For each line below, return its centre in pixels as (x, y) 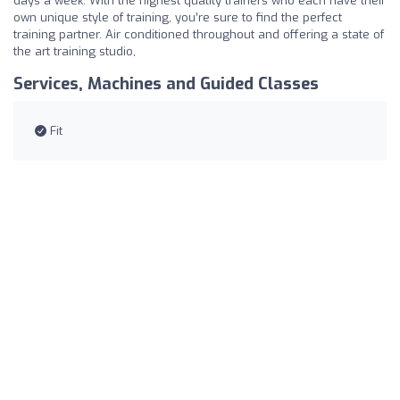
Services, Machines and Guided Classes (166, 83)
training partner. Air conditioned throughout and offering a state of (199, 34)
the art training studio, (75, 51)
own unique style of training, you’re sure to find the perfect (178, 17)
